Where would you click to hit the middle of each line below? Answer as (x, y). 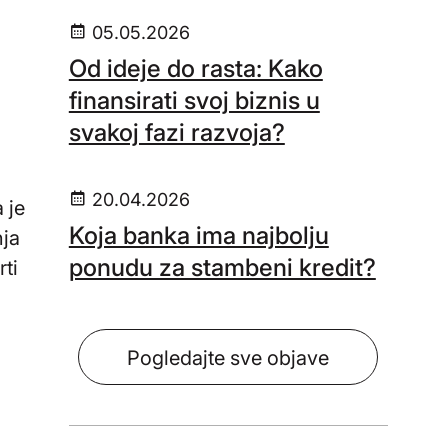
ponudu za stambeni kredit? (222, 267)
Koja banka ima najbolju (198, 235)
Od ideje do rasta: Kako (195, 68)
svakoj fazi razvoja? (176, 132)
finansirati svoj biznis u (194, 100)
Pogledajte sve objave (228, 358)
